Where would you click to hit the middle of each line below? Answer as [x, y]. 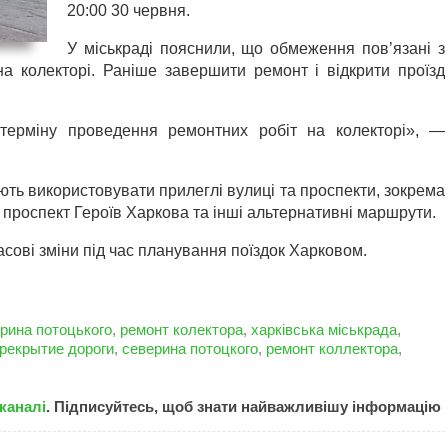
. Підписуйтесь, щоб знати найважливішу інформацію [243, 406]
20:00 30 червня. [128, 10]
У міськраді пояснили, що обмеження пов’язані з [256, 48]
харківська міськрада [324, 329]
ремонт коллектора [332, 348]
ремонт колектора [181, 329]
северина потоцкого [190, 348]
